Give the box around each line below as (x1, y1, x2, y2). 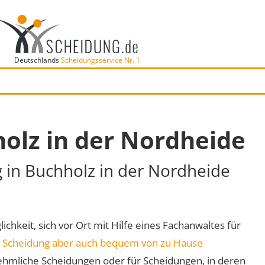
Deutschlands (14, 54, 61, 65)
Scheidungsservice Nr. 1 (60, 54, 140, 65)
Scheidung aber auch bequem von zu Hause (2, 235, 203, 250)
